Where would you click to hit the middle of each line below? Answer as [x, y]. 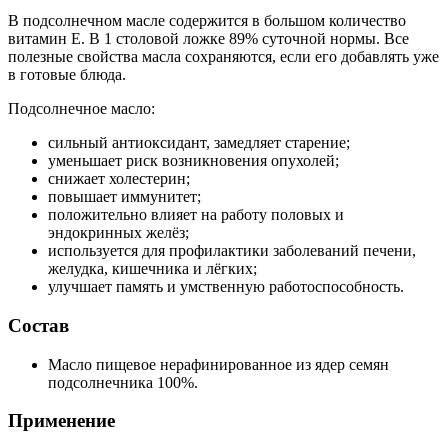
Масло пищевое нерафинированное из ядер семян [218, 364]
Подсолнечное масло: [81, 109]
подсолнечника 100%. [123, 382]
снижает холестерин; [119, 179]
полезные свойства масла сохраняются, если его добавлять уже [223, 57]
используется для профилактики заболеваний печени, [232, 251]
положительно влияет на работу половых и [196, 215]
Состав [38, 325]
